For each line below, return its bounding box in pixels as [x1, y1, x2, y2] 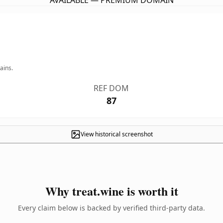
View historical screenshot [80, 130, 153, 138]
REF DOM [94, 83, 129, 94]
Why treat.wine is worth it [45, 182, 178, 200]
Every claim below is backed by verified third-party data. [18, 203, 205, 213]
